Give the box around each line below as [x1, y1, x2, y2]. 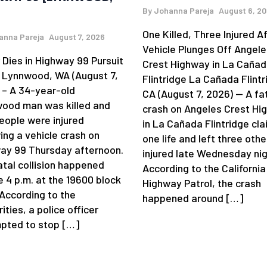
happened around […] [142, 191, 243, 204]
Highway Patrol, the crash [142, 176, 261, 190]
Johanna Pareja [154, 5, 214, 15]
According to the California [142, 161, 266, 175]
